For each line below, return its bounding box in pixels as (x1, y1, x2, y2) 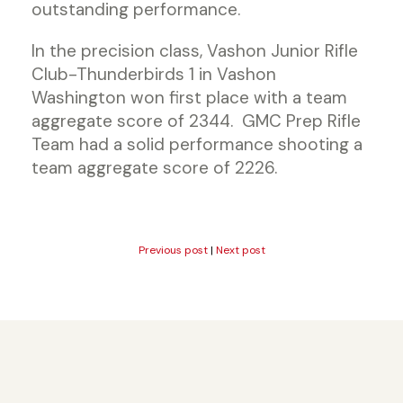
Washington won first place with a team (31, 86, 347, 109)
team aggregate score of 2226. (31, 157, 277, 179)
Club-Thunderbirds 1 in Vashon (31, 63, 276, 85)
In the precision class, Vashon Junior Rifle (31, 40, 358, 62)
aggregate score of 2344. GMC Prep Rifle (31, 110, 361, 132)
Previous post (138, 243, 208, 257)
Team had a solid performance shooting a (31, 133, 363, 156)
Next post (215, 243, 265, 257)
